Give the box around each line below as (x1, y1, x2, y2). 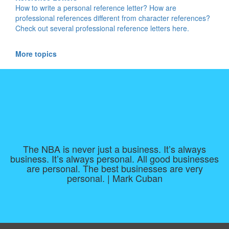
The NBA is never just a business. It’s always (23, 142, 206, 155)
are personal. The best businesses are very (26, 161, 203, 175)
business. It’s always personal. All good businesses (10, 151, 219, 165)
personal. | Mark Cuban (66, 171, 163, 185)
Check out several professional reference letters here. (15, 22, 189, 33)
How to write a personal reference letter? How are (15, 2, 176, 13)
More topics (15, 48, 57, 59)
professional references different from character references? (15, 12, 210, 23)
